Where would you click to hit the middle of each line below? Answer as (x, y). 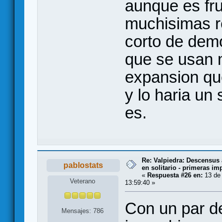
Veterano (83, 181)
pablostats (83, 166)
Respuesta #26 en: (175, 175)
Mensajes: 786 (83, 211)
